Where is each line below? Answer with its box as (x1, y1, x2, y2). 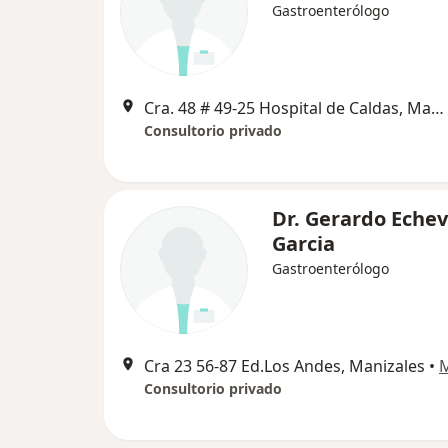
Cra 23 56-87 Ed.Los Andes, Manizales (144, 355, 425, 378)
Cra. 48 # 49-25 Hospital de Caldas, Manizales (431, 97, 444, 120)
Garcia (272, 230, 335, 258)
